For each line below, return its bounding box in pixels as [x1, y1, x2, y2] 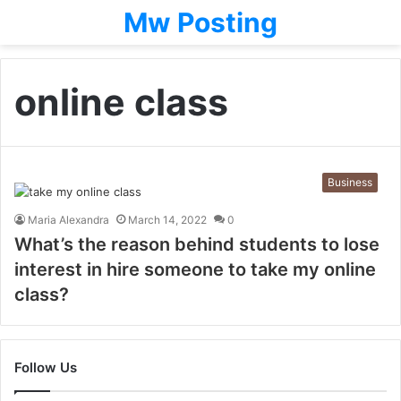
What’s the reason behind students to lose [14, 234, 380, 255]
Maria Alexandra [28, 213, 109, 226]
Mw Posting [124, 6, 277, 38]
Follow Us [14, 359, 77, 376]
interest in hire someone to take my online [14, 259, 376, 280]
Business [328, 175, 372, 189]
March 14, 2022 [128, 213, 207, 226]
